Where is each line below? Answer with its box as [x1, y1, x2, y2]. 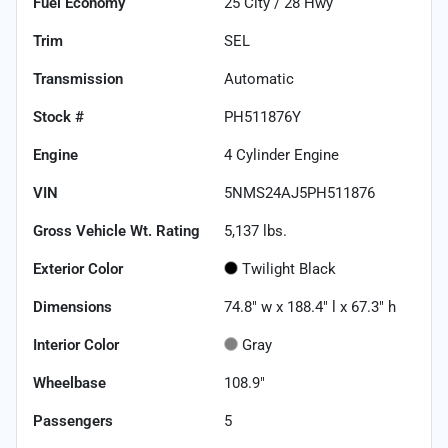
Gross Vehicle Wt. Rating [33, 221, 200, 240]
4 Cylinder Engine [224, 145, 339, 164]
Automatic [224, 69, 294, 88]
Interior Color [33, 335, 119, 354]
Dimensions [33, 297, 112, 316]
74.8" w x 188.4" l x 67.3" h [224, 297, 396, 316]
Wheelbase [33, 373, 106, 392]
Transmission [33, 69, 123, 88]
